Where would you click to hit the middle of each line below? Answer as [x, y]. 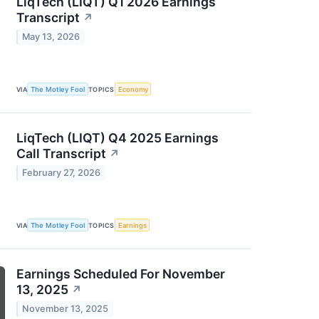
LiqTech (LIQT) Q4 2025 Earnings [117, 138]
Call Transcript [61, 154]
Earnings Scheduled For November [121, 274]
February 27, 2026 [62, 173]
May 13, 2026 [51, 37]
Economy [133, 89]
